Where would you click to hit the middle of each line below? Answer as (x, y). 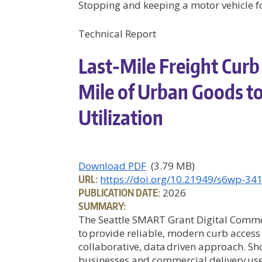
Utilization (121, 118)
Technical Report (118, 33)
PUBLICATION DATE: (120, 192)
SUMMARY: (102, 206)
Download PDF (113, 166)
